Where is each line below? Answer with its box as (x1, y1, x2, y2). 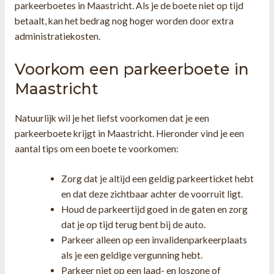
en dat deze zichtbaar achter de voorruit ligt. (61, 188, 243, 200)
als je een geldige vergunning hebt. (61, 250, 203, 261)
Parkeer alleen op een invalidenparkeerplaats (61, 234, 248, 246)
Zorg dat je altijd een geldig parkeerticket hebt (61, 173, 254, 185)
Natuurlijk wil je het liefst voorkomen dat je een (14, 112, 209, 124)
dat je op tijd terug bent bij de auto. (61, 219, 206, 231)
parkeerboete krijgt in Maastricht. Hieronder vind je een (14, 127, 244, 139)
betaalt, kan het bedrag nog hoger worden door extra (14, 15, 234, 26)
